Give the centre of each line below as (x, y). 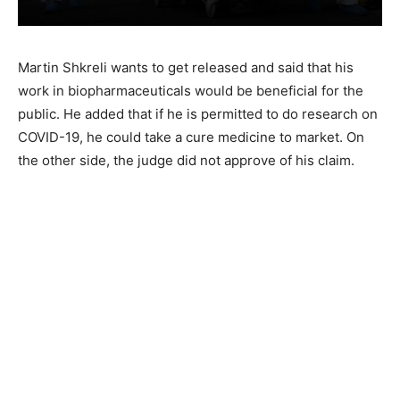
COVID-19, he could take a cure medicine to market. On (191, 137)
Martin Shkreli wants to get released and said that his (186, 68)
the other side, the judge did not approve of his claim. (186, 161)
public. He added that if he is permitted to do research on (198, 114)
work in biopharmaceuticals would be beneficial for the (191, 91)
